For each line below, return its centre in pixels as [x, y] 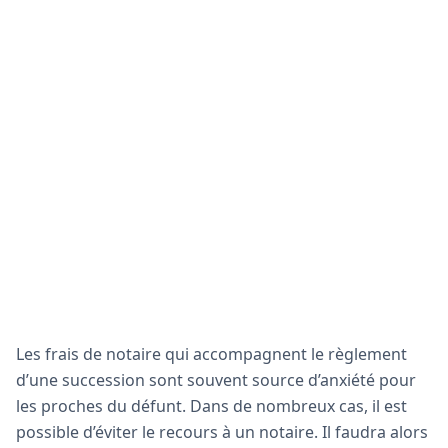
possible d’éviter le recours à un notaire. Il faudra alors [222, 431]
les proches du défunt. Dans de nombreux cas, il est [211, 405]
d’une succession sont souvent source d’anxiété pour [216, 379]
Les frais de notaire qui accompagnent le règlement [211, 353]
